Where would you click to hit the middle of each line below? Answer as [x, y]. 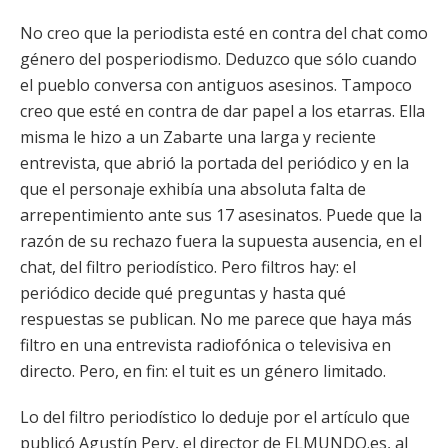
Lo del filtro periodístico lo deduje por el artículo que [215, 417]
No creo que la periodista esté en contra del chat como [224, 33]
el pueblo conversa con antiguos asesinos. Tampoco [216, 85]
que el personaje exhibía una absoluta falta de [193, 189]
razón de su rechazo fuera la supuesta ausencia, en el [221, 241]
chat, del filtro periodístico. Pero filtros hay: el [188, 267]
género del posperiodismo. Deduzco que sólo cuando [218, 59]
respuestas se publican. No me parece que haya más [216, 319]
